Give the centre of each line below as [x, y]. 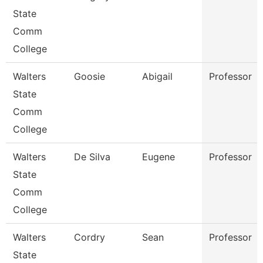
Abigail [157, 76]
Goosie [90, 76]
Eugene [159, 157]
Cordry [90, 237]
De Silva [92, 157]
